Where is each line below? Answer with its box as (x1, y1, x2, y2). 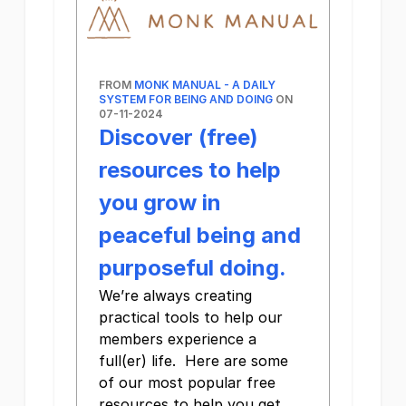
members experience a (99, 330, 256, 349)
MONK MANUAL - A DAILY (134, 78, 275, 92)
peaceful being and (99, 222, 301, 249)
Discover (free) (99, 124, 258, 151)
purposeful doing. (99, 255, 286, 282)
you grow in (99, 189, 221, 217)
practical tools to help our (99, 308, 283, 327)
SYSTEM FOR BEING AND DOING (99, 92, 273, 107)
